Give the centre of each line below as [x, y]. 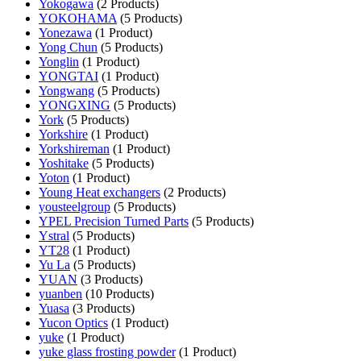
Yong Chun [68, 47]
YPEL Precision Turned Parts [114, 221]
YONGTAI [68, 76]
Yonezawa [65, 32]
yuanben [60, 293]
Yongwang [66, 90]
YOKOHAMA [78, 18]
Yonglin [59, 61]
